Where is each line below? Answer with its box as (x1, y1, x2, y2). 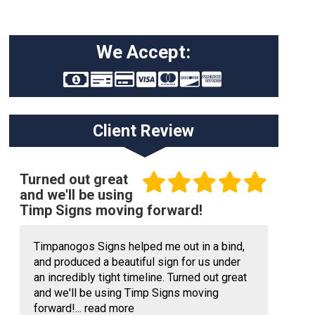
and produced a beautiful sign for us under (33, 255, 240, 269)
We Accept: (96, 41, 191, 63)
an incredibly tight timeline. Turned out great (33, 270, 247, 284)
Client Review (93, 120, 195, 141)
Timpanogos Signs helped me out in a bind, (33, 239, 245, 253)
